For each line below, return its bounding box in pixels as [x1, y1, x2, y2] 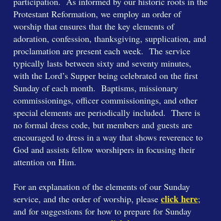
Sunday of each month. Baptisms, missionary [13, 82, 178, 94]
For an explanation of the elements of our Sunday [13, 181, 190, 192]
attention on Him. [13, 156, 82, 168]
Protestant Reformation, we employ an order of [13, 8, 181, 20]
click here [160, 192, 198, 205]
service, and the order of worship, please [13, 193, 161, 205]
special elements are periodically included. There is [13, 107, 200, 118]
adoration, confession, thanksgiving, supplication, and [13, 33, 206, 44]
